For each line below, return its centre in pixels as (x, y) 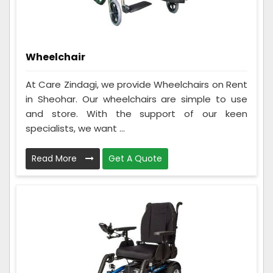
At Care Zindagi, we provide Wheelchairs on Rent (136, 85)
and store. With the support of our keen (136, 114)
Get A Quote (135, 159)
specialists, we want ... (75, 129)
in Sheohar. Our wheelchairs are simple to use (136, 99)
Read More (55, 159)
